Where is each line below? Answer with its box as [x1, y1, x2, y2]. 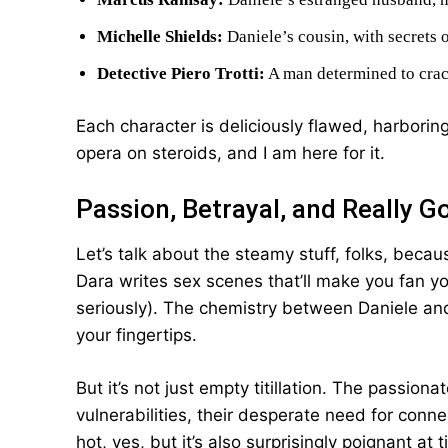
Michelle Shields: [97, 27, 223, 46]
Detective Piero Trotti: [97, 64, 265, 83]
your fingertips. [76, 325, 197, 345]
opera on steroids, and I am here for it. [76, 143, 385, 163]
